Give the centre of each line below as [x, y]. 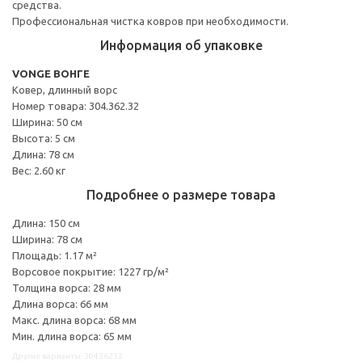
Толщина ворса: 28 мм [67, 287]
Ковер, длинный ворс [65, 89]
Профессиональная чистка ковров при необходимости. [150, 21]
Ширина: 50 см [47, 122]
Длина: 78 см [43, 154]
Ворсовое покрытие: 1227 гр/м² [90, 271]
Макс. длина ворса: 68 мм [74, 320]
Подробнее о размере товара [181, 194]
